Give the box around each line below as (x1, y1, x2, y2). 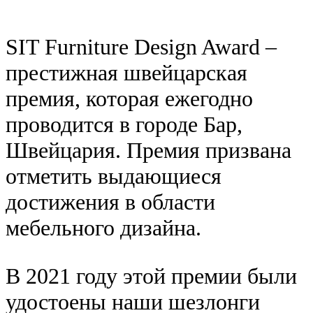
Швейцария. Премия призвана (6, 137, 291, 163)
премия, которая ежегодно (6, 85, 253, 111)
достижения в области (6, 189, 215, 214)
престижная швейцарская (6, 59, 247, 85)
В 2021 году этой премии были (6, 263, 297, 289)
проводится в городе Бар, (6, 111, 242, 137)
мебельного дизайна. (6, 214, 201, 240)
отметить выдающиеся (6, 163, 221, 189)
